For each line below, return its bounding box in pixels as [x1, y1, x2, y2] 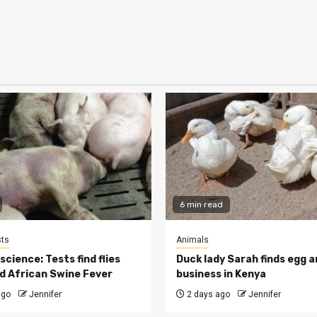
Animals [176, 235, 209, 246]
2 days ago [185, 289, 230, 300]
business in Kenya [176, 268, 266, 281]
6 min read [180, 200, 223, 210]
